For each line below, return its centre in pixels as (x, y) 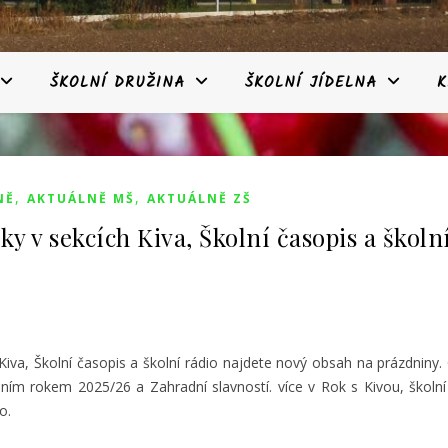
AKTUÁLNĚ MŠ (81, 198)
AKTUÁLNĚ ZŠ (199, 198)
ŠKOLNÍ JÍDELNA (311, 83)
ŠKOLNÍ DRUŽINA (117, 83)
